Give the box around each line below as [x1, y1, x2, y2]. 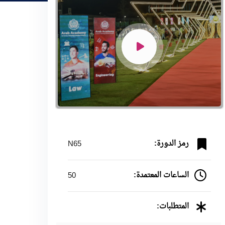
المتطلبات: [156, 199, 189, 214]
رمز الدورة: [154, 137, 189, 152]
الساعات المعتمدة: [133, 168, 189, 183]
